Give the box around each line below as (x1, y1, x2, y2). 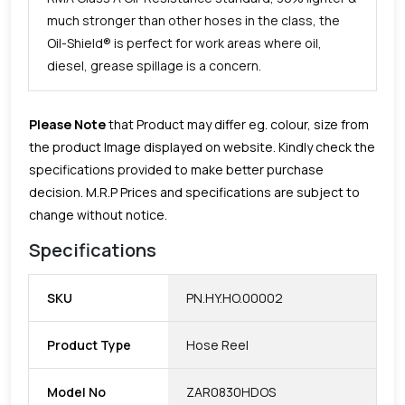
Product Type (47, 335, 131, 353)
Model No (47, 382, 106, 400)
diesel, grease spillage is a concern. (47, 56, 261, 74)
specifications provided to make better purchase (29, 160, 324, 178)
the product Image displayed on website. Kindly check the (29, 137, 375, 155)
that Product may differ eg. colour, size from (106, 115, 369, 133)
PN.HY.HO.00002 (186, 288, 283, 306)
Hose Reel (186, 335, 249, 353)
